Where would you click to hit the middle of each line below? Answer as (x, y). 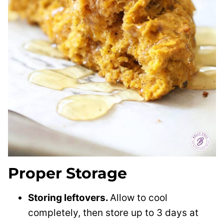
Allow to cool (139, 197)
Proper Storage (67, 173)
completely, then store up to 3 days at (113, 212)
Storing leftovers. (69, 197)
